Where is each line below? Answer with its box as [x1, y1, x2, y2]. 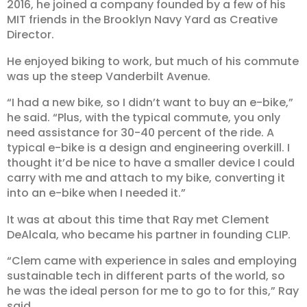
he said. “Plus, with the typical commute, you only [7, 110, 280, 126]
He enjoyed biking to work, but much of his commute [7, 53, 299, 69]
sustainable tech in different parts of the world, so [7, 267, 285, 284]
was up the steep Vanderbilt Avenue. [7, 68, 210, 84]
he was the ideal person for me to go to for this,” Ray [7, 282, 299, 299]
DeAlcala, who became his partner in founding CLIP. [7, 226, 291, 243]
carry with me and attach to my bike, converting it [7, 170, 285, 186]
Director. [7, 27, 54, 43]
